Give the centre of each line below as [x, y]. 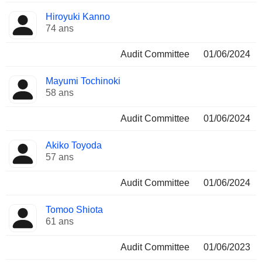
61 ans [60, 221]
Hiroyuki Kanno [78, 17]
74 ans [60, 28]
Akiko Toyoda [74, 145]
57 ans [60, 157]
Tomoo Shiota [74, 210]
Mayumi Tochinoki [83, 81]
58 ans [60, 93]
